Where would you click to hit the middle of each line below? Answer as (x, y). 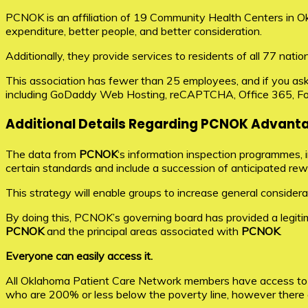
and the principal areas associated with (143, 231)
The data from (42, 154)
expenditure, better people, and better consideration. (134, 31)
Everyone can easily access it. (79, 255)
